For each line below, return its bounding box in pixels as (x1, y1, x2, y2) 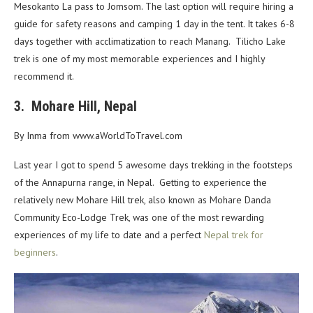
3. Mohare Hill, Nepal (14, 98, 137, 115)
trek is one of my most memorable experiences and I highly (14, 52, 265, 66)
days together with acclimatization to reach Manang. (14, 35, 235, 48)
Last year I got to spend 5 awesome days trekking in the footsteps (14, 159, 293, 172)
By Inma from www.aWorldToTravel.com (14, 129, 182, 143)
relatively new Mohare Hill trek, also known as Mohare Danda (14, 194, 271, 207)
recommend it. (14, 70, 74, 83)
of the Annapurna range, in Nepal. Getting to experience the (14, 176, 267, 189)
